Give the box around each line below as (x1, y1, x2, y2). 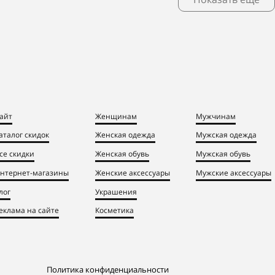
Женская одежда (95, 130, 155, 141)
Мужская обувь (196, 149, 250, 160)
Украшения (95, 186, 137, 197)
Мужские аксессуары (196, 167, 271, 178)
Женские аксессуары (95, 167, 170, 178)
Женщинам (95, 110, 137, 122)
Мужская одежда (196, 130, 257, 141)
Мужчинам (196, 110, 236, 122)
